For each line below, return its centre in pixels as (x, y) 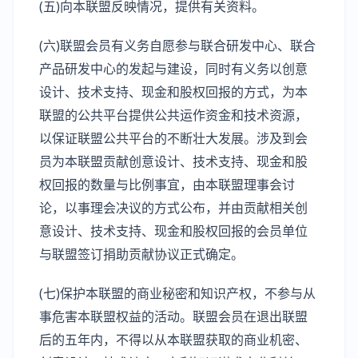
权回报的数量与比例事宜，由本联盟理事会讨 (167, 185)
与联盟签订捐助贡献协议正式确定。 (141, 254)
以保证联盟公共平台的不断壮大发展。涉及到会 (173, 138)
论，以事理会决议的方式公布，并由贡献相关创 (173, 208)
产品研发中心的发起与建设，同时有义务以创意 (173, 69)
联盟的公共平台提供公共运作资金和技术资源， (173, 115)
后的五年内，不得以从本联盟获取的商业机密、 (173, 340)
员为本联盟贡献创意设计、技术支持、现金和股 (173, 161)
